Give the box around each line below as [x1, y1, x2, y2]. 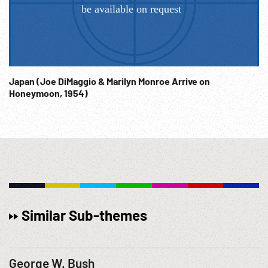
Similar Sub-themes [22, 206, 147, 224]
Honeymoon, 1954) [9, 87, 88, 99]
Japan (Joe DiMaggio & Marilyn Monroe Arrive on [9, 75, 36, 87]
